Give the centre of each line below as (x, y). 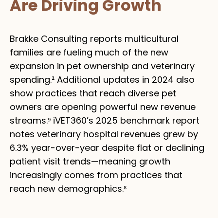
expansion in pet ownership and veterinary (102, 66)
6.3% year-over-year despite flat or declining (107, 147)
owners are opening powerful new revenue (103, 107)
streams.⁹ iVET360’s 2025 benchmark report (105, 120)
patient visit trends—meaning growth (90, 161)
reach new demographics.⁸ (68, 188)
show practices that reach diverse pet (93, 93)
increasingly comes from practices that (96, 175)
